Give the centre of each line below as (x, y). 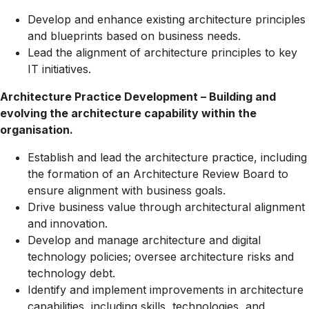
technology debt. (71, 273)
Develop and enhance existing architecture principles (167, 19)
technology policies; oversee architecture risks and (161, 257)
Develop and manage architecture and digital (144, 240)
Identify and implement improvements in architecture (166, 290)
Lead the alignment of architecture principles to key (162, 52)
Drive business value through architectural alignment (166, 207)
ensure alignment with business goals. (127, 190)
